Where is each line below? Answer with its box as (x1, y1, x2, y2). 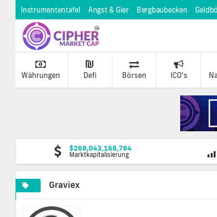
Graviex (49, 178, 80, 190)
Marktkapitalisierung (69, 150, 129, 158)
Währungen (21, 70, 60, 80)
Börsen (122, 70, 147, 80)
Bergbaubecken (136, 5, 187, 15)
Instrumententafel (21, 5, 80, 15)
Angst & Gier (88, 5, 129, 15)
